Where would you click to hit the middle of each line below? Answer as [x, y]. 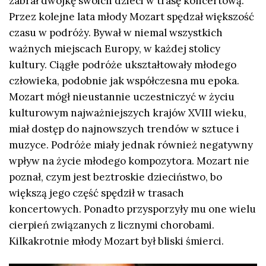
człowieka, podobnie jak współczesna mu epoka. [124, 81]
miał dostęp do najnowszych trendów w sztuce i [124, 129]
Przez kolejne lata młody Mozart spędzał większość [132, 17]
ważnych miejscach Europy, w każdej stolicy [115, 49]
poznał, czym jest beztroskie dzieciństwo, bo [115, 177]
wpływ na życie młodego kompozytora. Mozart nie [129, 161]
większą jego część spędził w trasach [96, 193]
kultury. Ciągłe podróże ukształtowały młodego [123, 65]
